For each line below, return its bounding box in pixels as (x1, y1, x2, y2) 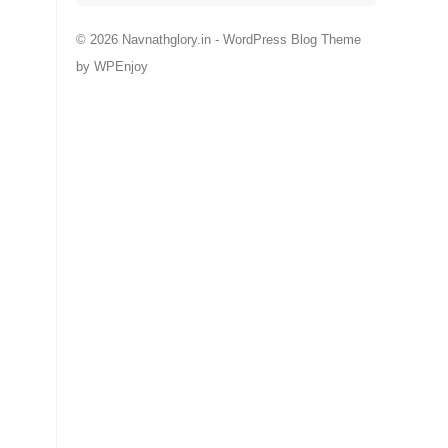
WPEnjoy (94, 59, 148, 74)
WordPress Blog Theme (223, 32, 361, 47)
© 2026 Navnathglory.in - (76, 32, 223, 47)
